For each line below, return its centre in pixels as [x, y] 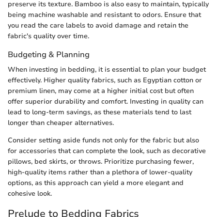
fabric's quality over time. [48, 36]
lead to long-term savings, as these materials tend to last [100, 112]
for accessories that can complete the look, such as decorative [107, 151]
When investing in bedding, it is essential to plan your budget [107, 70]
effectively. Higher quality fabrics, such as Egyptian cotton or [105, 80]
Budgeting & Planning [49, 55]
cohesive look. [30, 194]
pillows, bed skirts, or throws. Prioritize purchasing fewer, [101, 162]
